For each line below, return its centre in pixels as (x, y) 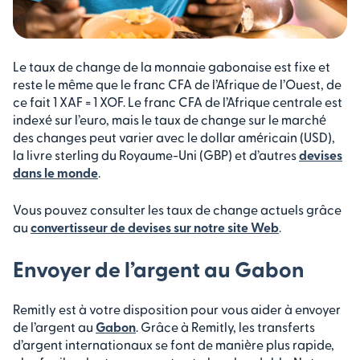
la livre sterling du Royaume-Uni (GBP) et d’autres (156, 154)
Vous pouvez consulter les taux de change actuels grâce (177, 209)
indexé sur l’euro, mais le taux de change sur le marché (170, 119)
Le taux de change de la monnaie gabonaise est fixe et (172, 66)
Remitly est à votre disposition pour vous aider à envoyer (177, 309)
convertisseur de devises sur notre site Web (155, 227)
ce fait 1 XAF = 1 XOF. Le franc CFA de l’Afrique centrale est (178, 101)
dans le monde (55, 172)
